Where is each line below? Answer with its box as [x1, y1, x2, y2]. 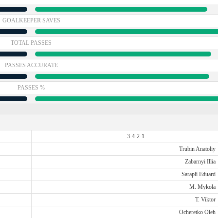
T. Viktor [195, 196, 216, 203]
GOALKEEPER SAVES [2, 17, 60, 24]
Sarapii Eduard [181, 171, 216, 178]
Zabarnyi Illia [184, 158, 216, 165]
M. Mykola [189, 183, 216, 190]
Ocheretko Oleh [179, 209, 216, 216]
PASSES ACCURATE [4, 62, 58, 69]
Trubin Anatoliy [179, 145, 216, 152]
